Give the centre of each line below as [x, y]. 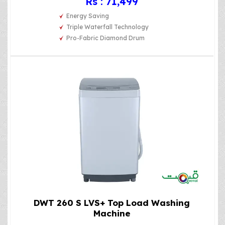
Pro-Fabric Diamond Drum [106, 38]
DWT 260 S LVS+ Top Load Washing [112, 202]
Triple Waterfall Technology [108, 27]
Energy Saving [88, 16]
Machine [112, 213]
